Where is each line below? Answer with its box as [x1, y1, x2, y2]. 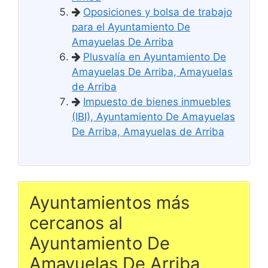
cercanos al [29, 212, 123, 233]
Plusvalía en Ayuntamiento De [83, 50, 226, 63]
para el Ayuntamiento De [72, 20, 190, 33]
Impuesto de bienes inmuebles [83, 95, 231, 108]
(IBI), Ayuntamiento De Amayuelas [72, 110, 235, 123]
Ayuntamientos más [29, 191, 190, 213]
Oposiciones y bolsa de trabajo [83, 5, 232, 18]
